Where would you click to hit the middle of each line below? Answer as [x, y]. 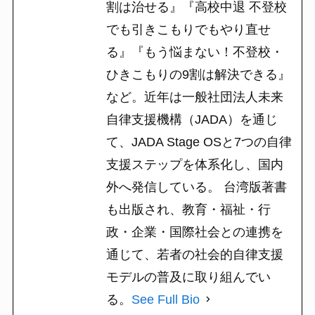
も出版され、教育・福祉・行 [188, 209]
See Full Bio [165, 299]
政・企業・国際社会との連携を [194, 232]
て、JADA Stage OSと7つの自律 [199, 142]
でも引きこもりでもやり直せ [188, 29]
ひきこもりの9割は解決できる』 [198, 74]
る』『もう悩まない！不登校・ [194, 52]
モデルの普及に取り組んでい [188, 277]
